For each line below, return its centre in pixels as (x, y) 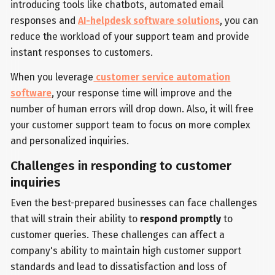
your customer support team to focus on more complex (131, 125)
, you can (239, 21)
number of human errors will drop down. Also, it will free (132, 109)
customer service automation (162, 77)
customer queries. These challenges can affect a (118, 234)
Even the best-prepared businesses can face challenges (134, 203)
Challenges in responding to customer (121, 166)
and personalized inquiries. (70, 141)
